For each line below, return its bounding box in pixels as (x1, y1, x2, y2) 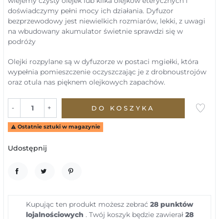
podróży (8, 37, 36, 46)
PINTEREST (66, 175, 126, 185)
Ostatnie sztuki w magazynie (16, 124, 100, 130)
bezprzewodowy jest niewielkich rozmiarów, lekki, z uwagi (8, 17, 205, 25)
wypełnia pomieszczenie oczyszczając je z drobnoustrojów (8, 67, 206, 76)
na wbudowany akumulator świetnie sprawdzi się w (8, 27, 183, 36)
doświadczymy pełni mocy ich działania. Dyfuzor (8, 6, 174, 15)
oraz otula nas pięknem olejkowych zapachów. (8, 78, 165, 87)
